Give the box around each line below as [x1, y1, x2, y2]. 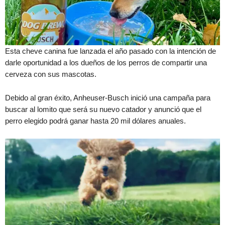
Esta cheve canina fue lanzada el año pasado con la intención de [5, 47, 216, 56]
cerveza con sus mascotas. [5, 70, 96, 79]
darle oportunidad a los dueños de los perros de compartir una [5, 58, 207, 67]
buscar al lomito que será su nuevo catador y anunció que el [5, 105, 201, 114]
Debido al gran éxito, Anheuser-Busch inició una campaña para [5, 93, 210, 102]
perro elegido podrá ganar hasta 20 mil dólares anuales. [5, 117, 186, 126]
